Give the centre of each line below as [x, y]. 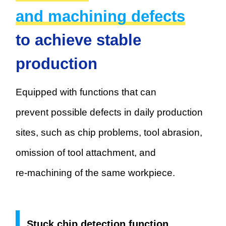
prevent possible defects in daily [87, 112]
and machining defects [101, 16]
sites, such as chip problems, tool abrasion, [109, 132]
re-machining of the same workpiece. [96, 173]
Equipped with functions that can [86, 92]
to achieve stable [79, 40]
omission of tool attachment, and [86, 152]
